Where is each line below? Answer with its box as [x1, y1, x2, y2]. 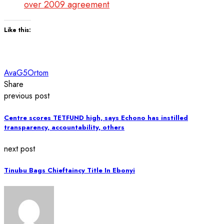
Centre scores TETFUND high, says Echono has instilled [4, 112, 188, 122]
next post [4, 142, 35, 154]
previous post [4, 90, 49, 102]
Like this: [4, 25, 31, 35]
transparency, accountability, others [4, 122, 124, 132]
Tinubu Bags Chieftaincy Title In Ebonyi [4, 165, 135, 175]
